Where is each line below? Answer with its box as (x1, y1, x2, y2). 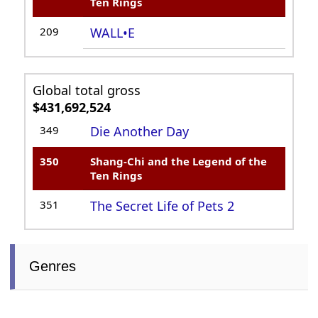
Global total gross (33, 82, 141, 99)
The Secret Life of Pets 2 (90, 197, 235, 215)
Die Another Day (90, 123, 190, 141)
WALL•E (90, 24, 136, 42)
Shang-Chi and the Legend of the (90, 154, 268, 169)
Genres (29, 258, 77, 275)
